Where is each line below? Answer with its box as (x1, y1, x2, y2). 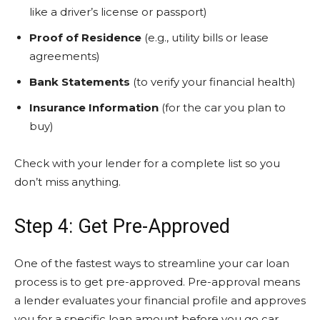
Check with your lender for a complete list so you (14, 156, 280, 170)
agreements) (29, 49, 100, 63)
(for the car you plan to (159, 101, 286, 114)
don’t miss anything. (14, 175, 121, 189)
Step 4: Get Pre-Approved (14, 215, 230, 238)
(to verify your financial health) (130, 75, 296, 89)
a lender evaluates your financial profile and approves (14, 294, 306, 307)
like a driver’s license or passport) (29, 5, 207, 19)
